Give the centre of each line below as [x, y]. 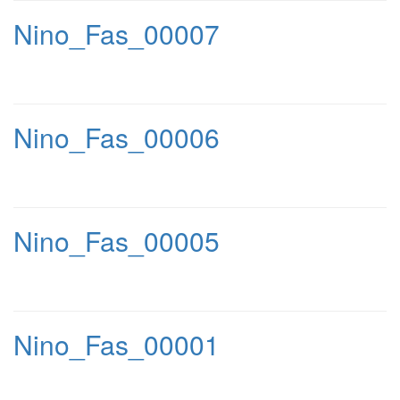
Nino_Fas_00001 [117, 344]
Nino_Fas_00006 [117, 137]
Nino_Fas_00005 [117, 241]
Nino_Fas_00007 [117, 33]
